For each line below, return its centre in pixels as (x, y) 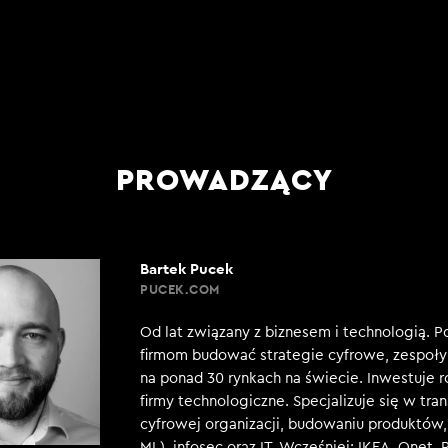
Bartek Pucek (186, 268)
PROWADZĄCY (224, 179)
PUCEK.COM (180, 289)
